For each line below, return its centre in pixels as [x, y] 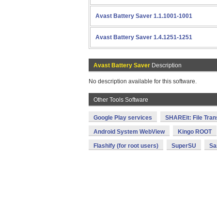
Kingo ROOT [195, 132]
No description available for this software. [143, 81]
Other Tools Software [121, 100]
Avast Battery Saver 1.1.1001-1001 [144, 16]
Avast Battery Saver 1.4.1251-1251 [144, 37]
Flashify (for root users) [126, 146]
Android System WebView [129, 132]
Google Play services [123, 118]
